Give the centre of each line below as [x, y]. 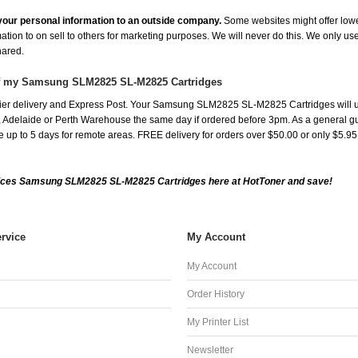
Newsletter [210, 350]
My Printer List [218, 322]
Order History [216, 294]
